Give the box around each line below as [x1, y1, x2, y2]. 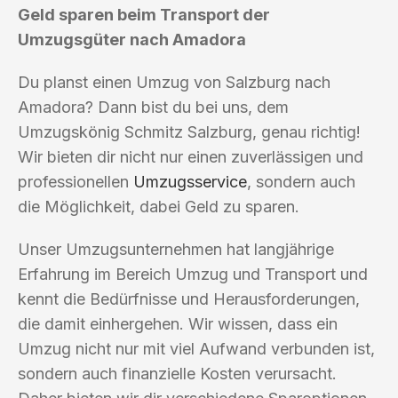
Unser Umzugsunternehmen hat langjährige [18, 239, 334, 259]
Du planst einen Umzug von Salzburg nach [18, 72, 330, 92]
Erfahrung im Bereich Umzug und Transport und [18, 264, 368, 283]
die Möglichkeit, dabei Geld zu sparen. [18, 196, 299, 216]
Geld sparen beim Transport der [18, 4, 270, 24]
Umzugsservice [133, 171, 247, 191]
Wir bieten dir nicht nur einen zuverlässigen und [18, 147, 363, 166]
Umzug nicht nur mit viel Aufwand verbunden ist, [18, 338, 375, 358]
